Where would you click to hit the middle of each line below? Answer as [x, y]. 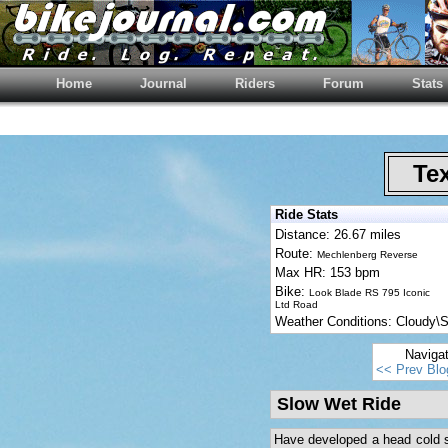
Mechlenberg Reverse [367, 254]
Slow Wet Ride [339, 404]
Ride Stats [306, 214]
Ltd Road [296, 304]
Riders [255, 83]
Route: [296, 253]
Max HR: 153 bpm [327, 272]
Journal [163, 83]
